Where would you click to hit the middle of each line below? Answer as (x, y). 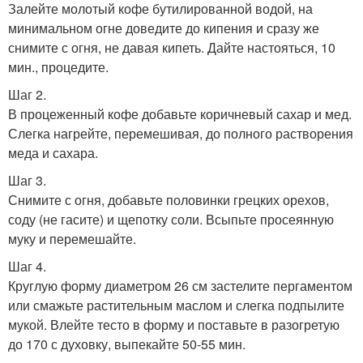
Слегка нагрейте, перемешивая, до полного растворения (181, 133)
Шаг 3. (27, 180)
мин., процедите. (58, 66)
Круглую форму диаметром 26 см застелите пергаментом (180, 285)
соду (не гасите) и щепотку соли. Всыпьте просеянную (171, 219)
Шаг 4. (27, 266)
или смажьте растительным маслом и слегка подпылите (176, 305)
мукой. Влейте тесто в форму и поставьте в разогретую (174, 324)
